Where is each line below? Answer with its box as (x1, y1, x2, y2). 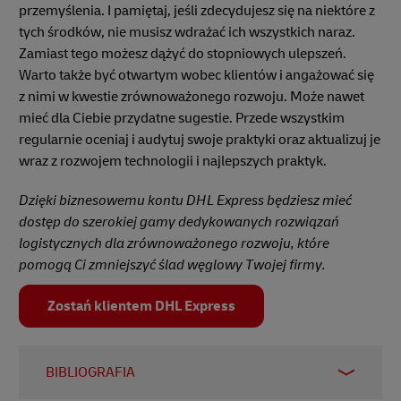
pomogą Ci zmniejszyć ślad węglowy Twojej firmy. (19, 256, 326, 275)
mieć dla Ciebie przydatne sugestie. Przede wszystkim (19, 109, 345, 128)
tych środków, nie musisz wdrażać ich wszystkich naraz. (19, 23, 355, 42)
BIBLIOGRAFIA (46, 363, 135, 382)
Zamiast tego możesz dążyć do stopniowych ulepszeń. (19, 45, 346, 64)
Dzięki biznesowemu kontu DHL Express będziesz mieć (19, 192, 352, 210)
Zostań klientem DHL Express (47, 297, 235, 316)
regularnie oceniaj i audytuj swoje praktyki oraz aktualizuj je (19, 131, 380, 149)
